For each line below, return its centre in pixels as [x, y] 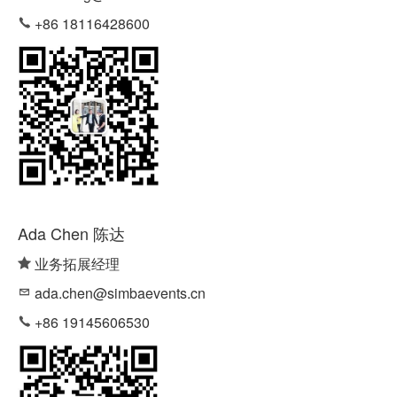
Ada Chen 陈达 [71, 233]
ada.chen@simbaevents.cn [118, 292]
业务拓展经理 [75, 263]
